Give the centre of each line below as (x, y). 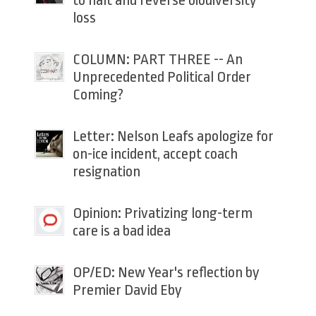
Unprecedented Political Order (162, 77)
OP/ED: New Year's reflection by (166, 273)
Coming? (98, 95)
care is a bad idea (121, 231)
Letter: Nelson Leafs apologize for (173, 136)
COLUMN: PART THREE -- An (157, 60)
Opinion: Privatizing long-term (162, 213)
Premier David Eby (127, 290)
